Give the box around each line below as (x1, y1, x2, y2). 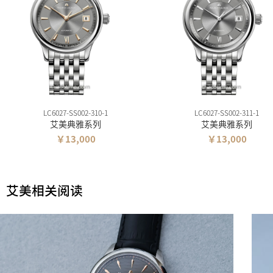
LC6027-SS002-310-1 (43, 107, 108, 118)
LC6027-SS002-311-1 (194, 107, 259, 118)
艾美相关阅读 (6, 181, 83, 200)
